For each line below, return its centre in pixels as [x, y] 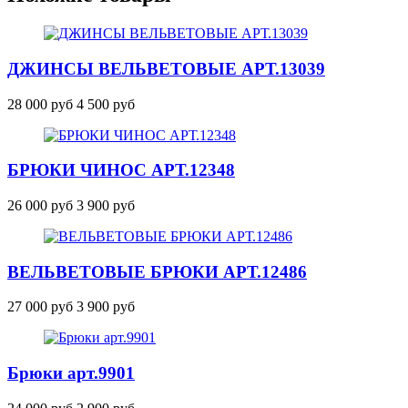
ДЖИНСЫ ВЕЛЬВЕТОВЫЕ [124, 68]
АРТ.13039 [283, 68]
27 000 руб [40, 307]
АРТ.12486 [265, 271]
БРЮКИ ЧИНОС [79, 170]
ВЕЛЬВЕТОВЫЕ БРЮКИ [115, 271]
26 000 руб [40, 205]
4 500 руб [106, 104]
